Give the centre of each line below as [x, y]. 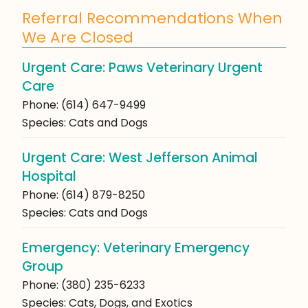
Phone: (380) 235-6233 [84, 285]
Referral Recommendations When [152, 19]
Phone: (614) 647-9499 [84, 105]
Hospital [49, 177]
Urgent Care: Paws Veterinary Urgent [142, 68]
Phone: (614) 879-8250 [84, 195]
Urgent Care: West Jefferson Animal [140, 158]
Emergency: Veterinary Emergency [136, 248]
